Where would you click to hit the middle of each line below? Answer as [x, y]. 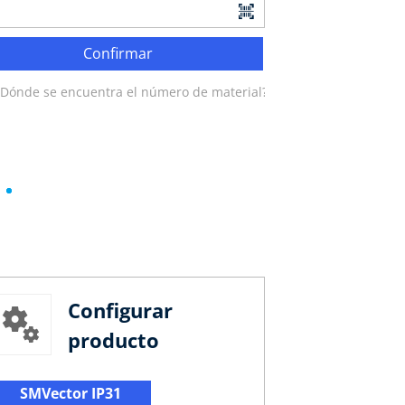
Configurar [120, 311]
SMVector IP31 [70, 393]
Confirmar [118, 53]
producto [113, 340]
